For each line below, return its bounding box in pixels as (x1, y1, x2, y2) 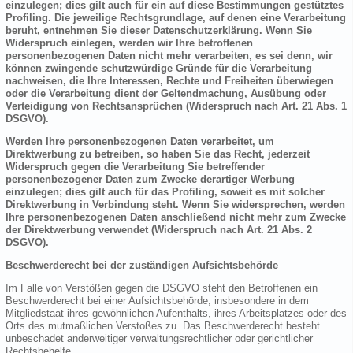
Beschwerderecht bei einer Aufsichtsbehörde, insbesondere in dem (6, 295, 309, 307)
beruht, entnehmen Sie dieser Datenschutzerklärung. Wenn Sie (6, 24, 312, 37)
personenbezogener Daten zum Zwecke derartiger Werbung (6, 173, 295, 186)
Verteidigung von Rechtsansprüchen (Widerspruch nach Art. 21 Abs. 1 (6, 100, 347, 113)
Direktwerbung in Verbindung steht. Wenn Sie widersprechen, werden (6, 199, 345, 211)
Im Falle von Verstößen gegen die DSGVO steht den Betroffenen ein (6, 282, 318, 295)
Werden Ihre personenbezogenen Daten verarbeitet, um (6, 136, 274, 148)
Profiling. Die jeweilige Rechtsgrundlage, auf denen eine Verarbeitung (6, 12, 346, 24)
